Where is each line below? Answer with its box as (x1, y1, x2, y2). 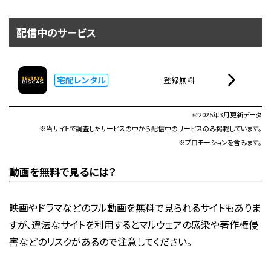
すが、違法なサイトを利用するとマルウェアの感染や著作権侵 (8, 217, 258, 232)
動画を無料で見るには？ (8, 164, 116, 180)
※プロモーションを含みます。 (178, 137, 263, 148)
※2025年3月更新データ (192, 109, 263, 120)
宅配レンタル (56, 73, 106, 86)
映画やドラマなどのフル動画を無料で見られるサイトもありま (8, 200, 261, 215)
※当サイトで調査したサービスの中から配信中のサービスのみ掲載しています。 (39, 123, 263, 134)
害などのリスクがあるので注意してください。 (8, 234, 192, 249)
